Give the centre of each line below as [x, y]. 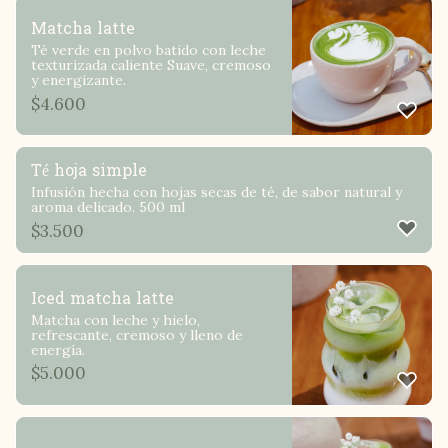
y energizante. [78, 80]
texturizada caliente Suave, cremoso [151, 65]
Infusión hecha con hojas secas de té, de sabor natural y [216, 192]
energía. [58, 349]
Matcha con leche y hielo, [115, 319]
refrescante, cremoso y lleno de [137, 334]
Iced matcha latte [102, 298]
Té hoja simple [89, 171]
